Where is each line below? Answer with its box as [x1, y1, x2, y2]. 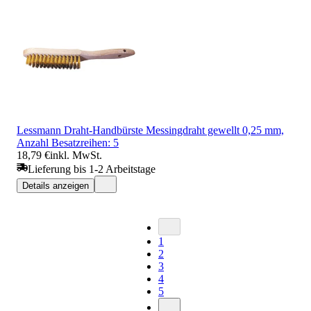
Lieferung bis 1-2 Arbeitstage [28, 162, 155, 175]
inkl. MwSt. [50, 149, 102, 161]
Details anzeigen [22, 180, 89, 191]
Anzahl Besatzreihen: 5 [17, 136, 119, 149]
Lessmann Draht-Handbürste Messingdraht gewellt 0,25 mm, [17, 124, 284, 136]
